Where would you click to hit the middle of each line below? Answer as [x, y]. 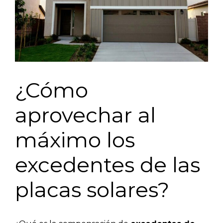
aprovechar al [85, 115]
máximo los [75, 140]
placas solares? [92, 190]
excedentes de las [108, 165]
